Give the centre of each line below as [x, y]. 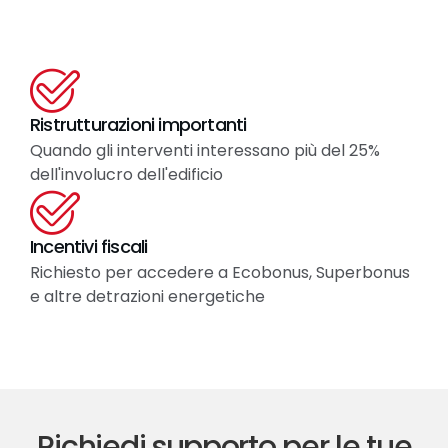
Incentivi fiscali [89, 247]
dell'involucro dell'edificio [126, 175]
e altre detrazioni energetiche [147, 297]
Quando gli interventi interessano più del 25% [205, 151]
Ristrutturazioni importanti [138, 125]
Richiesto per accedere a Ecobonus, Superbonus [220, 273]
